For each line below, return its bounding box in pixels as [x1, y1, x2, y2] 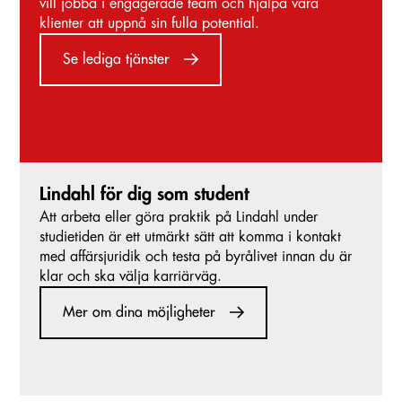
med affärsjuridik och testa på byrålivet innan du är [39, 249, 352, 264]
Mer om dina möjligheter [62, 305, 215, 320]
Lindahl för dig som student [39, 184, 249, 204]
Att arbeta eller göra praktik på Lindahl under [39, 209, 318, 224]
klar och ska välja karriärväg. [39, 268, 222, 284]
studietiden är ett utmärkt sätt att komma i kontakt [39, 229, 341, 244]
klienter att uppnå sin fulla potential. [39, 15, 259, 31]
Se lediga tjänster [62, 52, 170, 67]
